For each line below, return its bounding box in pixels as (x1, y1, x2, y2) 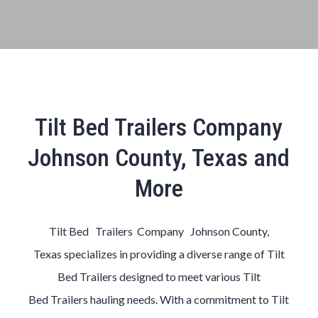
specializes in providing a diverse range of (63, 247, 267, 261)
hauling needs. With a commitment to (90, 292, 272, 306)
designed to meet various (119, 270, 243, 283)
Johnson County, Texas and (28, 143, 290, 172)
